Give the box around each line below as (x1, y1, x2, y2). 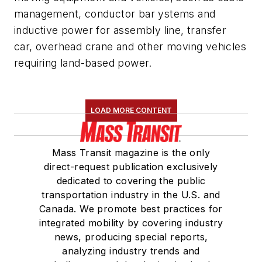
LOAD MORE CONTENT (90, 106, 172, 115)
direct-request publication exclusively (44, 161, 218, 173)
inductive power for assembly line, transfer (14, 24, 227, 37)
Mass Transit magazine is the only (51, 147, 211, 159)
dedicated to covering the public (56, 175, 206, 187)
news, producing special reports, (54, 231, 208, 243)
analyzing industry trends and (62, 245, 200, 257)
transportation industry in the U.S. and (42, 189, 220, 201)
